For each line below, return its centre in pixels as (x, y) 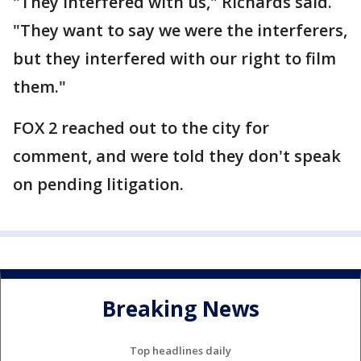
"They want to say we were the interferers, (180, 30)
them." (39, 87)
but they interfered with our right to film (174, 58)
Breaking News (180, 309)
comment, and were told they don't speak (177, 156)
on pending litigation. (98, 184)
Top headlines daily (180, 350)
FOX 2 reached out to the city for (141, 128)
